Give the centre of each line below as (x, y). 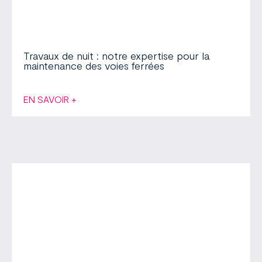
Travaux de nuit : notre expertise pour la (116, 56)
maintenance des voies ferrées (94, 66)
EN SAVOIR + (50, 100)
